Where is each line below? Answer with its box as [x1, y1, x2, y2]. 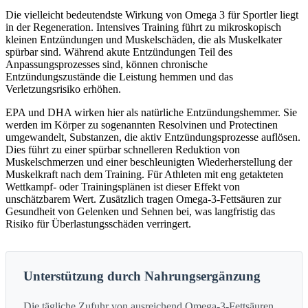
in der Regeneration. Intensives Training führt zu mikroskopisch [5, 21, 281, 34]
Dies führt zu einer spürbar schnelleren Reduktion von [5, 144, 240, 156]
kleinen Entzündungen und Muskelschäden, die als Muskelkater [5, 34, 282, 46]
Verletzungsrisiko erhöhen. [5, 83, 121, 96]
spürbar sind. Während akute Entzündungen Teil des [5, 46, 232, 58]
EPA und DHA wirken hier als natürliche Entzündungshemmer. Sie [5, 107, 297, 119]
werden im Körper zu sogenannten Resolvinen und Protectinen [5, 119, 278, 131]
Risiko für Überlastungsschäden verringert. [5, 218, 191, 230]
